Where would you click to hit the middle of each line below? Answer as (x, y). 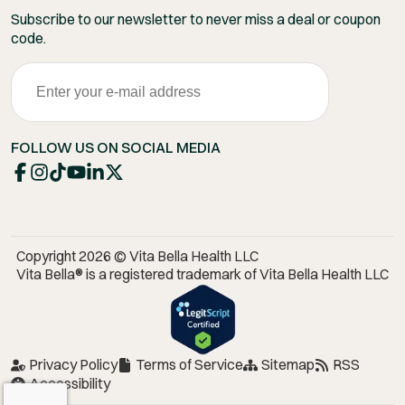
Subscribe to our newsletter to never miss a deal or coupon (196, 19)
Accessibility (70, 384)
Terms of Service (189, 365)
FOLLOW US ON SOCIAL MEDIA (116, 148)
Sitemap (288, 365)
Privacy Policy (73, 365)
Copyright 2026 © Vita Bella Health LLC (137, 257)
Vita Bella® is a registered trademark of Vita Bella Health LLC (202, 275)
